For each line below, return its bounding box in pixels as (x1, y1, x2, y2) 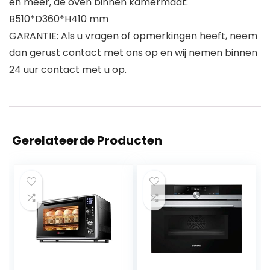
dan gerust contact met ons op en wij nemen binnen (9, 46, 257, 60)
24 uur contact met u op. (9, 63, 127, 77)
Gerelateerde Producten (12, 132, 162, 149)
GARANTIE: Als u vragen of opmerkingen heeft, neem (9, 29, 257, 43)
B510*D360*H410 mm (9, 12, 108, 27)
